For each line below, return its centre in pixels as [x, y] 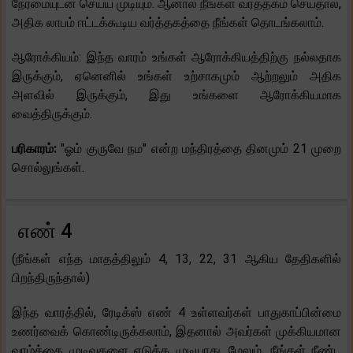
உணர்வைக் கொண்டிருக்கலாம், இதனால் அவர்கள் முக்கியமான [176, 332]
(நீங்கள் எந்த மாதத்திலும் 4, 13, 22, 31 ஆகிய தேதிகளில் [176, 259]
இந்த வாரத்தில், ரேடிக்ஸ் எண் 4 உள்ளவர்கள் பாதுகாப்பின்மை [176, 313]
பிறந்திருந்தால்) [51, 278]
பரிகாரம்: [37, 149]
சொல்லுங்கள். [48, 168]
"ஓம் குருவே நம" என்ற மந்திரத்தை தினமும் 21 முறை [201, 149]
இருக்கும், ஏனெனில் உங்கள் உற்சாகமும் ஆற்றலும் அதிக [176, 76]
